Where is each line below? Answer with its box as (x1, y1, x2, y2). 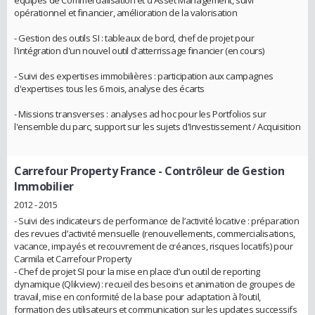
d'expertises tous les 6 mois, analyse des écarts (14, 82, 205, 96)
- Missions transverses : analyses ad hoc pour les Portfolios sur (14, 108, 266, 121)
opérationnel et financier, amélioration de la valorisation (14, 6, 238, 20)
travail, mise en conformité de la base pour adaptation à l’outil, (14, 290, 261, 304)
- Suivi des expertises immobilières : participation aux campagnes (14, 70, 274, 83)
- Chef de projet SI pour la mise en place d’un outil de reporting (14, 265, 260, 278)
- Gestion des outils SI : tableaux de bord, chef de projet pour (14, 32, 255, 45)
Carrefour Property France (14, 163, 156, 179)
